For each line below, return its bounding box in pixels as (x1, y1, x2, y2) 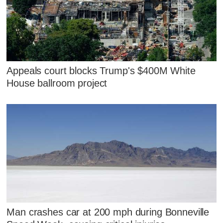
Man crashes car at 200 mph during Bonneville (6, 207, 210, 218)
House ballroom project (6, 77, 108, 89)
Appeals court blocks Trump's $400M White (6, 65, 196, 76)
